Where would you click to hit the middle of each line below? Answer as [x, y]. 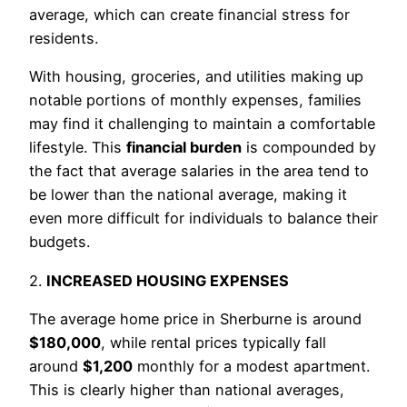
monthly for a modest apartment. [251, 367]
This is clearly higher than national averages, [187, 390]
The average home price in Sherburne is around [195, 319]
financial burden [184, 148]
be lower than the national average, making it [188, 195]
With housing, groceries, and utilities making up [196, 77]
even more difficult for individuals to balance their [203, 218]
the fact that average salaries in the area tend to [199, 171]
